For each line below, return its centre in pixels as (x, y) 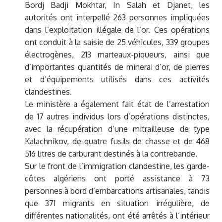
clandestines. (48, 92)
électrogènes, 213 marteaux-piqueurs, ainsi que (117, 55)
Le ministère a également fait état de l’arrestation (117, 104)
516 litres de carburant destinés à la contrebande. (111, 154)
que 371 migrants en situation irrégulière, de (117, 203)
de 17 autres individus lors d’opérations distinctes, (117, 117)
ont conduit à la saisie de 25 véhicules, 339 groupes (117, 42)
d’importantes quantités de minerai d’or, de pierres (117, 67)
